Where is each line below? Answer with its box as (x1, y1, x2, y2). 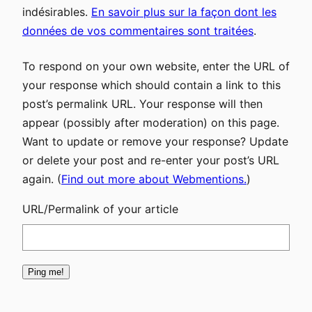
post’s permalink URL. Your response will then (22, 96, 263, 111)
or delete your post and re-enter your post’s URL (22, 153, 279, 167)
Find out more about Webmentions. (61, 171, 247, 186)
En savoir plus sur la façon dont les (91, 4, 276, 19)
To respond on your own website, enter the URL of (22, 58, 290, 73)
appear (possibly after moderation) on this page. (22, 115, 279, 130)
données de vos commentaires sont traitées (22, 23, 253, 38)
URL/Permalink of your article (22, 201, 178, 216)
